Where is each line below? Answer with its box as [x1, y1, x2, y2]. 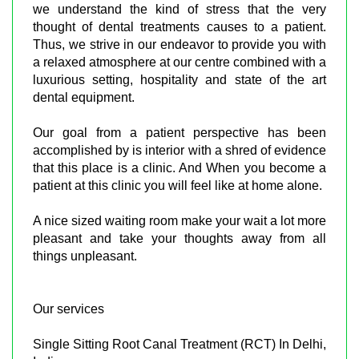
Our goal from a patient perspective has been [33, 125, 326, 139]
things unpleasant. [33, 248, 137, 263]
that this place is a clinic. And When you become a [33, 160, 326, 175]
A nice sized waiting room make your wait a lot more [33, 213, 326, 228]
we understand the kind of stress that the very [33, 2, 326, 16]
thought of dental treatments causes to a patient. [33, 19, 326, 34]
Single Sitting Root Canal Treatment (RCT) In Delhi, [33, 337, 326, 351]
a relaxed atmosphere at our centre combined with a [33, 54, 326, 69]
